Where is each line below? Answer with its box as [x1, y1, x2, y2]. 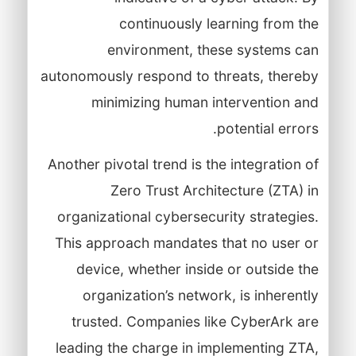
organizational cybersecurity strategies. [56, 207, 319, 225]
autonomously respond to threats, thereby [40, 67, 319, 84]
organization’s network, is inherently [82, 286, 319, 304]
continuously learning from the [118, 14, 319, 32]
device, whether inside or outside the [75, 260, 319, 277]
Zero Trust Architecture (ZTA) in [110, 181, 319, 199]
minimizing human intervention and [91, 93, 319, 110]
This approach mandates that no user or [54, 234, 319, 251]
